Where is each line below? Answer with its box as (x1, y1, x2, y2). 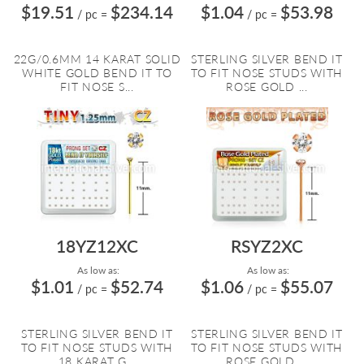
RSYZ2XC (231, 236, 303, 256)
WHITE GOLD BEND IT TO (22, 66, 172, 80)
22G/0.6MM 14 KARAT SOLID (13, 52, 181, 66)
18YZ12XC (56, 236, 138, 256)
